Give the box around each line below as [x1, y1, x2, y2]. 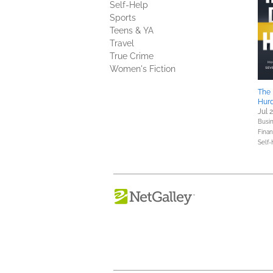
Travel [110, 38, 134, 48]
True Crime [110, 51, 154, 61]
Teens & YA [110, 26, 154, 35]
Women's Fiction [110, 64, 175, 74]
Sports [110, 13, 136, 23]
